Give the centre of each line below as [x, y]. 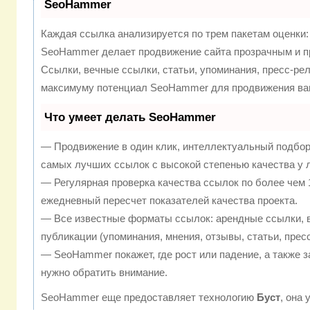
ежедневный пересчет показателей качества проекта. [169, 200]
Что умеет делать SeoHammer [130, 117]
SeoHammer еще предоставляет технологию [149, 297]
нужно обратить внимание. [104, 272]
